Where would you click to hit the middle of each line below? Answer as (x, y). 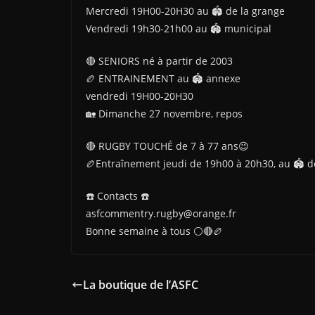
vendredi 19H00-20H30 (140, 96)
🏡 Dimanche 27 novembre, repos (164, 114)
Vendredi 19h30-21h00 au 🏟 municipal (179, 28)
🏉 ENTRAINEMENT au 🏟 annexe (163, 78)
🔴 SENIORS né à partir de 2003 (159, 61)
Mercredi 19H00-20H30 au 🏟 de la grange (185, 11)
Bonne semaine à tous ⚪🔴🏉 (154, 231)
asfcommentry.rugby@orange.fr (161, 213)
